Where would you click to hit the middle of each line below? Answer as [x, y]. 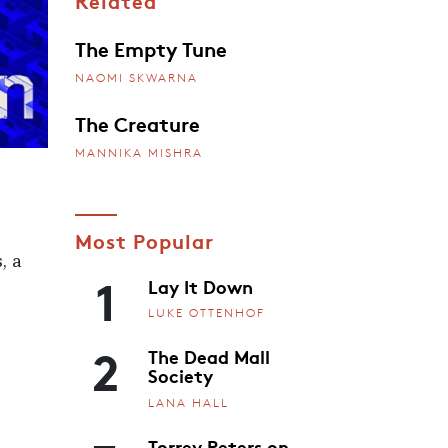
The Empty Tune [150, 48]
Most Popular [144, 239]
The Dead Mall [209, 356]
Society [180, 375]
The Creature [137, 122]
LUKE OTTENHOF [206, 313]
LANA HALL [188, 402]
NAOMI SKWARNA [136, 77]
